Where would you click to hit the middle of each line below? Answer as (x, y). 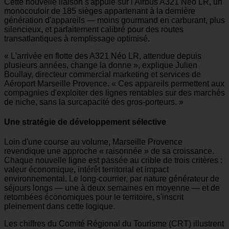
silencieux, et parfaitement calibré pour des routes (94, 29)
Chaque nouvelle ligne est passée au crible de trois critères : (113, 161)
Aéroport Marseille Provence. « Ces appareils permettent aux (114, 83)
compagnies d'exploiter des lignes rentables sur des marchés (114, 93)
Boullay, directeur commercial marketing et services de (102, 74)
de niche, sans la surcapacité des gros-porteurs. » (94, 102)
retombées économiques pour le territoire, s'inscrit (94, 197)
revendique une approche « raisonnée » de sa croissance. (109, 151)
